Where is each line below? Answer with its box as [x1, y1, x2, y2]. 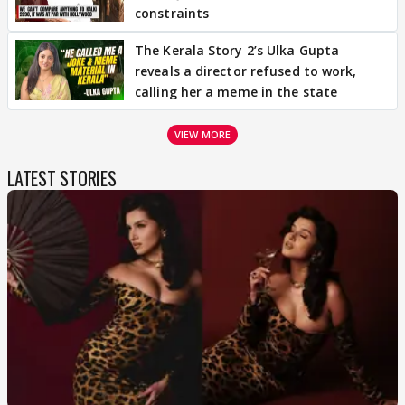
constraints [135, 4, 210, 22]
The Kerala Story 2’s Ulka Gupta [135, 41, 340, 59]
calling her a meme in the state [135, 82, 338, 100]
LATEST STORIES [7, 164, 117, 192]
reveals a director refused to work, [135, 61, 357, 80]
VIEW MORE [174, 127, 231, 141]
